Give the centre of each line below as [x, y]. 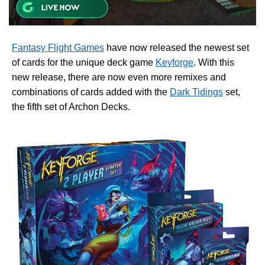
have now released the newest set [177, 47]
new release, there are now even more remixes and [119, 77]
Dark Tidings [196, 92]
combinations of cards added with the [91, 92]
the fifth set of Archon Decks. [72, 106]
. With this [214, 62]
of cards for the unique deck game [84, 62]
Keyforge [174, 62]
